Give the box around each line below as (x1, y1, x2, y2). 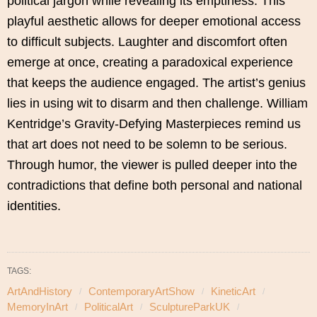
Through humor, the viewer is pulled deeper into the (7, 158, 297, 173)
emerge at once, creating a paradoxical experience (7, 55, 293, 70)
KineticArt (211, 285, 255, 298)
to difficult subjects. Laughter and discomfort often (7, 35, 287, 50)
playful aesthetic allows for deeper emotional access (7, 14, 301, 29)
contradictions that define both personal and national (7, 178, 302, 193)
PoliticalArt (84, 301, 133, 313)
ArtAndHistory (7, 285, 72, 298)
